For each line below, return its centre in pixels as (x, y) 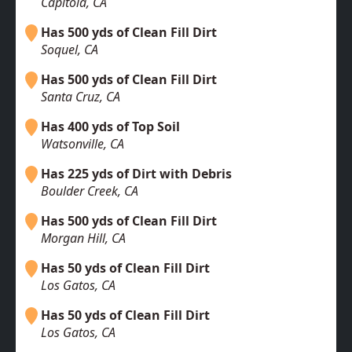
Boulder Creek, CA (90, 191)
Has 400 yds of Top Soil (110, 127)
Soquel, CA (70, 50)
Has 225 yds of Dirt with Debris (136, 174)
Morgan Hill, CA (83, 238)
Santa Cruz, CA (81, 97)
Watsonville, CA (82, 144)
